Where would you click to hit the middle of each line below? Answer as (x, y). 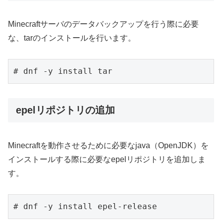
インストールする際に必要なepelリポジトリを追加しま (107, 159)
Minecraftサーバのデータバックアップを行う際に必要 (103, 24)
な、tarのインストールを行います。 (72, 38)
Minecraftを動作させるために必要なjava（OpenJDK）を (108, 145)
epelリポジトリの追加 (65, 110)
